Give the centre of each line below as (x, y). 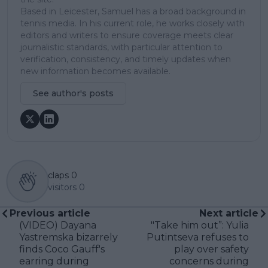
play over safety (211, 249)
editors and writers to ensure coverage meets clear (127, 36)
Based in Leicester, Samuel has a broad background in (133, 12)
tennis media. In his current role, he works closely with (133, 24)
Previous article (50, 214)
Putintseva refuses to (198, 237)
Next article (229, 214)
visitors (62, 188)
